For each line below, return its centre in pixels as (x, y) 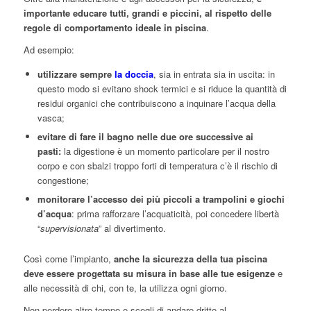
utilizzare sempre (76, 74)
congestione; (63, 180)
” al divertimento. (132, 228)
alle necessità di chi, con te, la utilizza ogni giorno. (125, 288)
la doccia (134, 74)
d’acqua (54, 214)
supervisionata (69, 228)
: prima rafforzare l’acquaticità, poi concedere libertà (175, 214)
